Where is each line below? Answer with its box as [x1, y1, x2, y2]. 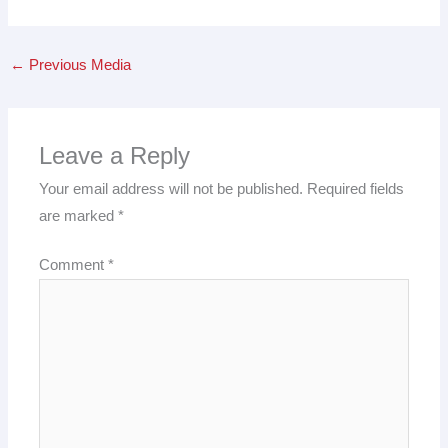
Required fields [307, 181, 405, 198]
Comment [39, 256, 109, 273]
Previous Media [24, 57, 131, 74]
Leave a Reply [39, 143, 191, 170]
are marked [39, 208, 119, 225]
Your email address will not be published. [39, 181, 304, 198]
